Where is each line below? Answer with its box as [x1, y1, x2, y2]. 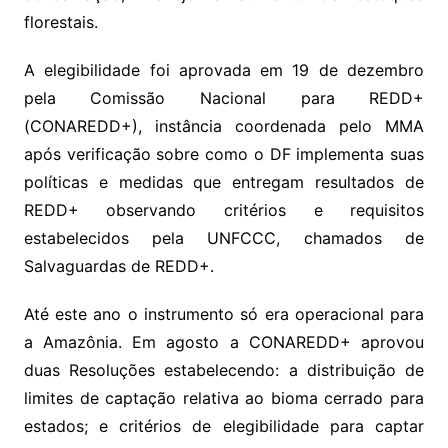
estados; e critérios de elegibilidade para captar [23, 416, 425, 437]
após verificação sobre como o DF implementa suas [23, 144, 425, 165]
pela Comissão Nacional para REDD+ [23, 88, 425, 109]
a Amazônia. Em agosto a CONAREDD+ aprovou [23, 332, 425, 353]
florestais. [23, 12, 98, 33]
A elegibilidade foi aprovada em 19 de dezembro [23, 60, 425, 81]
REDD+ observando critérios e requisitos [23, 200, 425, 221]
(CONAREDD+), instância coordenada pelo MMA [23, 116, 425, 137]
